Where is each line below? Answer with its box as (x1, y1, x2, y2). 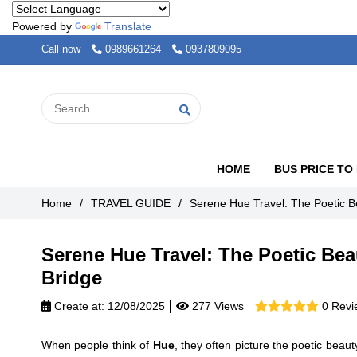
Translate (104, 20, 151, 33)
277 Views (189, 300, 244, 312)
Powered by (12, 20, 75, 33)
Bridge (41, 267, 102, 288)
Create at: (51, 300, 104, 312)
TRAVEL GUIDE (91, 197, 171, 210)
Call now (41, 44, 80, 55)
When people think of (41, 339, 153, 351)
